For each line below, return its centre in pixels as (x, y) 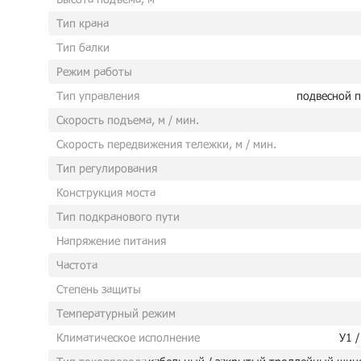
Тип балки (83, 47)
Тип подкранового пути (118, 216)
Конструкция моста (106, 192)
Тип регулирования (107, 168)
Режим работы (94, 71)
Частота (77, 265)
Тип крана (83, 23)
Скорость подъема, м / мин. (128, 120)
